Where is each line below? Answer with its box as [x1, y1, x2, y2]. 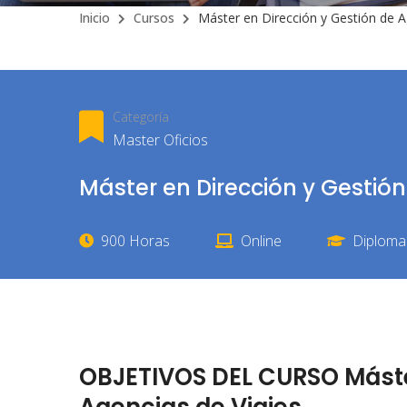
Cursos [134, 9, 174, 26]
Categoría [113, 108, 169, 125]
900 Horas [101, 231, 170, 251]
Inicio [79, 9, 110, 26]
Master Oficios [113, 130, 208, 150]
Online [241, 231, 282, 251]
